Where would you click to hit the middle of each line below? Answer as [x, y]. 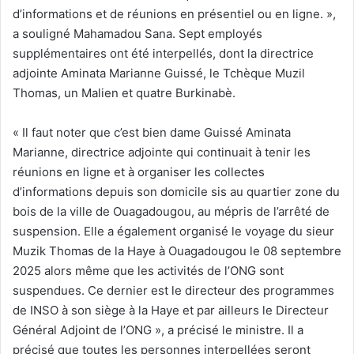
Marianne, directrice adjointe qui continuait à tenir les [162, 152]
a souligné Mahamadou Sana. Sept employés [137, 33]
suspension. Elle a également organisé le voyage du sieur [173, 231]
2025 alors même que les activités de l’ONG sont [148, 270]
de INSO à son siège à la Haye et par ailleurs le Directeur [171, 310]
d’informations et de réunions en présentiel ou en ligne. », [174, 13]
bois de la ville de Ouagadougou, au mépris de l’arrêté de [171, 211]
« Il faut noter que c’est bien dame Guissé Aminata [152, 132]
